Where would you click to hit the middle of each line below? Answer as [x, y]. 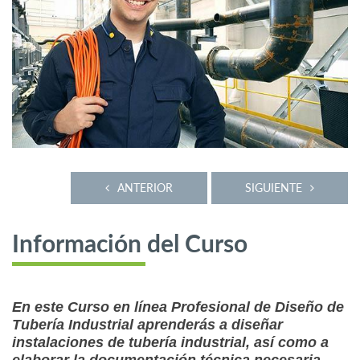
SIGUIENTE [274, 188]
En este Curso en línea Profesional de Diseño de [178, 307]
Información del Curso [130, 245]
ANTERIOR [145, 188]
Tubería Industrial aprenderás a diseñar [147, 325]
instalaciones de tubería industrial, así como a [170, 343]
